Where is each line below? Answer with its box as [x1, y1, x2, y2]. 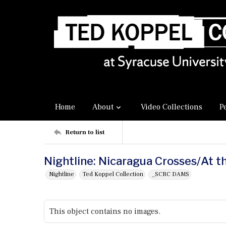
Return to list [65, 128, 104, 136]
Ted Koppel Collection [83, 171, 143, 178]
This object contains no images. [49, 206, 160, 216]
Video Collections [141, 102, 202, 112]
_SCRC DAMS [152, 171, 189, 178]
